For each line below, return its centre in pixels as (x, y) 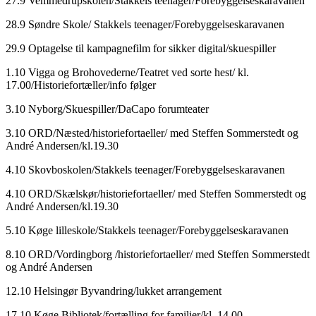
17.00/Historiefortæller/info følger (81, 85)
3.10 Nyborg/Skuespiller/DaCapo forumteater (107, 109)
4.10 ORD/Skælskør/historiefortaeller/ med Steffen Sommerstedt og (156, 193)
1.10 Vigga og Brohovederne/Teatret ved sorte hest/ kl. (127, 72)
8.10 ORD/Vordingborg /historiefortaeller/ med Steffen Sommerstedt (158, 254)
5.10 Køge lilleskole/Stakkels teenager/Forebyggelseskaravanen (147, 230)
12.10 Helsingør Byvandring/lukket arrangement (114, 291)
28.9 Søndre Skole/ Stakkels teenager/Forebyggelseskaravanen (145, 24)
